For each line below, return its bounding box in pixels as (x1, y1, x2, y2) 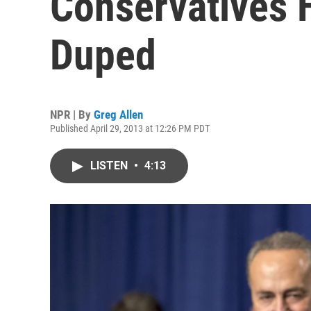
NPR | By (50, 108, 94, 121)
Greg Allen (94, 108, 143, 121)
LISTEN (90, 159, 131, 172)
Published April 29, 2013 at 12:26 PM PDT (50, 123, 210, 134)
